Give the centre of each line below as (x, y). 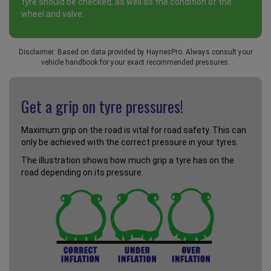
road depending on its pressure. (82, 173)
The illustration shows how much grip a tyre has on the (128, 161)
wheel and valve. (53, 14)
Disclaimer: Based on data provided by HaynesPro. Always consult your (135, 52)
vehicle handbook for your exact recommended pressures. (135, 63)
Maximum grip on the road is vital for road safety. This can (134, 130)
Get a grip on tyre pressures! (102, 106)
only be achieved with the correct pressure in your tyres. (130, 142)
